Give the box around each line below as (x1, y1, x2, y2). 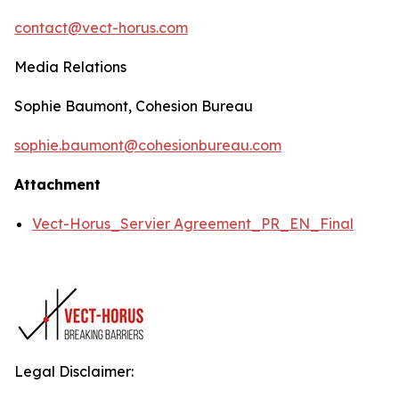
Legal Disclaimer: (14, 362, 134, 380)
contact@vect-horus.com (14, 19, 188, 37)
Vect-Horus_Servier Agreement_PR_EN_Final (32, 215, 354, 232)
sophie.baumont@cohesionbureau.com (14, 136, 281, 154)
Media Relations (14, 58, 126, 76)
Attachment (14, 175, 101, 193)
